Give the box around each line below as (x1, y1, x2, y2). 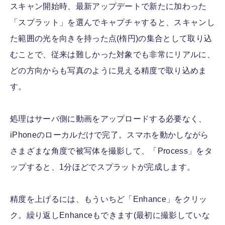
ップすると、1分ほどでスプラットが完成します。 (10, 163, 195, 172)
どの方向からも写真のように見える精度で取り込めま (10, 66, 207, 75)
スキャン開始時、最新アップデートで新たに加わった (10, 2, 207, 11)
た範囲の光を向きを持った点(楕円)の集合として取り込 (10, 34, 212, 43)
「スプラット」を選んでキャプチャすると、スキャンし (10, 18, 215, 27)
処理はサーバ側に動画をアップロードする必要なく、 (10, 115, 207, 124)
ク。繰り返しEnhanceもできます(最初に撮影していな (10, 211, 210, 220)
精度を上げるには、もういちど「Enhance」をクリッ (10, 195, 207, 204)
